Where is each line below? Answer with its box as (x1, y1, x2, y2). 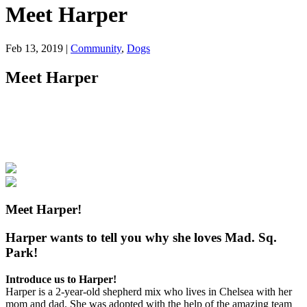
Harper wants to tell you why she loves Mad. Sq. (5, 230, 277, 245)
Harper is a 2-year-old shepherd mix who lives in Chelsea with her (5, 285, 292, 297)
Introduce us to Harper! (5, 273, 116, 285)
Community (71, 42, 121, 54)
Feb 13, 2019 (5, 42, 63, 54)
